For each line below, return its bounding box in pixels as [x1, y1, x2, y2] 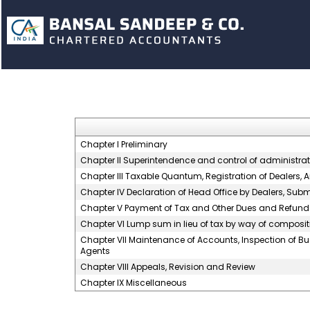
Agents [80, 245, 110, 257]
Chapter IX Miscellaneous [80, 277, 187, 289]
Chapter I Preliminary [80, 138, 167, 150]
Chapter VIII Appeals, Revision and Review [80, 261, 255, 273]
